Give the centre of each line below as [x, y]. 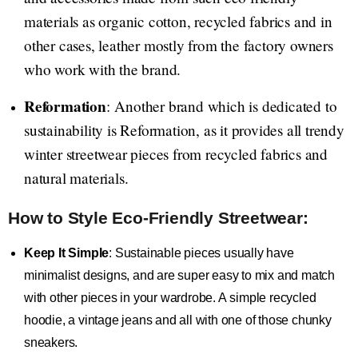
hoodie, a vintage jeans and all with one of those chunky [178, 320]
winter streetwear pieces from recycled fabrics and [176, 154]
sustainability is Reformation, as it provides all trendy [184, 130]
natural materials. [76, 178]
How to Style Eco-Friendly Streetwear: [158, 218]
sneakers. [51, 343]
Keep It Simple [67, 253]
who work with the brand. [103, 70]
